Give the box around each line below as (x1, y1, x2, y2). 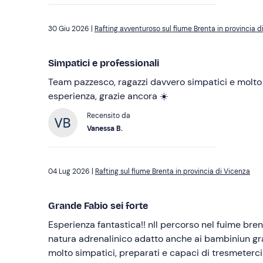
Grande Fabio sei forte (48, 200, 148, 212)
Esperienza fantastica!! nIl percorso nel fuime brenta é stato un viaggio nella (48, 218, 148, 231)
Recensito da (87, 111, 130, 121)
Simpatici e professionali (48, 58, 159, 69)
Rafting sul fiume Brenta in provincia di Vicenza (95, 167, 250, 177)
